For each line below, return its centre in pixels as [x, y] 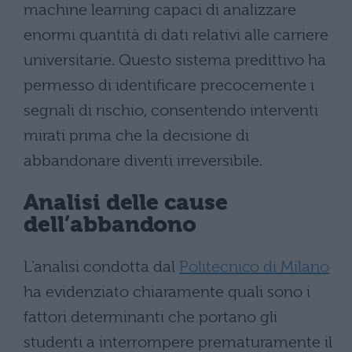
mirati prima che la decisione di [136, 135]
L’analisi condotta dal [101, 266]
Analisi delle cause [126, 203]
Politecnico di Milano [254, 266]
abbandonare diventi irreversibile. [143, 160]
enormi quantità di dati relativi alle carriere [176, 35]
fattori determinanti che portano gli [150, 317]
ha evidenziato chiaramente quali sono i [167, 291]
